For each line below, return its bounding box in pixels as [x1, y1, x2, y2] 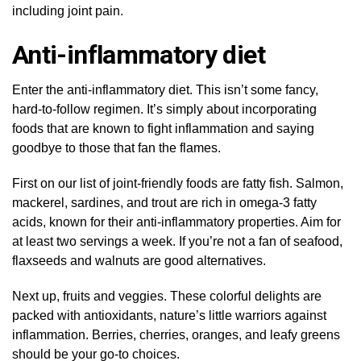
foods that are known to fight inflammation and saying [12, 121, 314, 135]
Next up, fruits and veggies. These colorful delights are [12, 288, 322, 303]
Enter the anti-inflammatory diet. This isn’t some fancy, [12, 82, 318, 97]
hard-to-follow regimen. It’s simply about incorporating [12, 102, 317, 116]
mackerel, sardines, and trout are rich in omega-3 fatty [12, 195, 317, 210]
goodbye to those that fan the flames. [12, 140, 221, 155]
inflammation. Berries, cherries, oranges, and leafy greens [12, 327, 340, 342]
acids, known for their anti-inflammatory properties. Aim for [12, 214, 341, 229]
